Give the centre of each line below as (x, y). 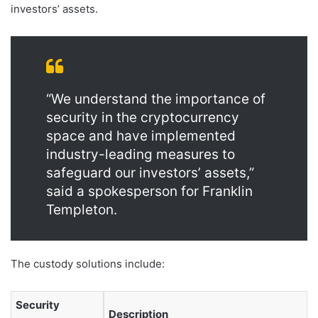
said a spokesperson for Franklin (149, 192)
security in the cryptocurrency (143, 118)
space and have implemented (141, 136)
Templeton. (82, 210)
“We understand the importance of (156, 99)
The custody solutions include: (88, 264)
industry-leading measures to (141, 155)
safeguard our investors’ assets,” (150, 173)
